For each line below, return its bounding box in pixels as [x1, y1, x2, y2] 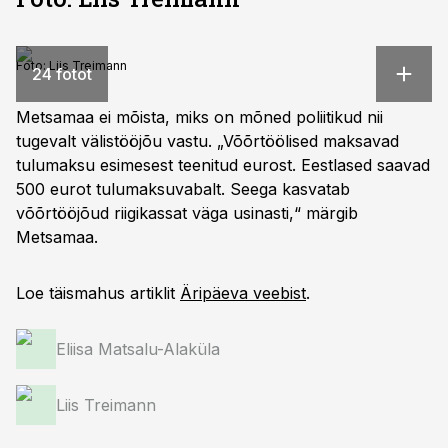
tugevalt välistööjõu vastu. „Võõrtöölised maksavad [16, 131, 399, 151]
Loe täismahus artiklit [16, 283, 180, 303]
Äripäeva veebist [180, 283, 306, 303]
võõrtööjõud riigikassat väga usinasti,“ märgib [16, 203, 358, 223]
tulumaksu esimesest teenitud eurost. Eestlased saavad [16, 155, 430, 175]
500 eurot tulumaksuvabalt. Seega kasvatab [16, 179, 350, 199]
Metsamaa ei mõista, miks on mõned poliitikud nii [16, 107, 383, 127]
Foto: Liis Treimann [16, 58, 127, 73]
